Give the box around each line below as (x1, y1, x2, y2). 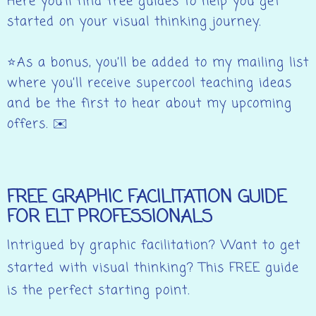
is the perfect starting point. (7, 280, 190, 300)
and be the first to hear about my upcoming (7, 93, 292, 114)
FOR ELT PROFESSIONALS (7, 203, 212, 231)
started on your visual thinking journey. (7, 11, 261, 32)
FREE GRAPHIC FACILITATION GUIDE (7, 183, 286, 211)
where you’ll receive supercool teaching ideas (7, 73, 292, 93)
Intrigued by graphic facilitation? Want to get (7, 235, 300, 255)
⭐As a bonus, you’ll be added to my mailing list (7, 52, 309, 73)
